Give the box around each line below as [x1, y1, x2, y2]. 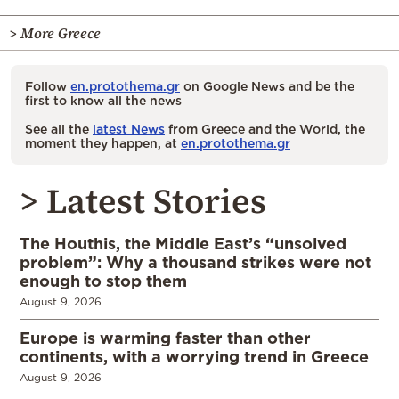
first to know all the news [25, 94, 182, 108]
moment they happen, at [25, 136, 181, 151]
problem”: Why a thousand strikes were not [20, 253, 371, 272]
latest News [93, 122, 165, 136]
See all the [25, 122, 93, 136]
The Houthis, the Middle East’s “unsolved [20, 234, 346, 253]
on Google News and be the [180, 79, 354, 94]
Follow [25, 79, 70, 94]
